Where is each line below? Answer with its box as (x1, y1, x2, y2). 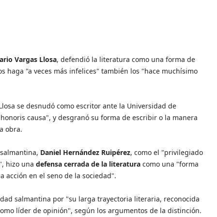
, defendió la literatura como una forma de (57, 54, 195, 64)
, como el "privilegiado (130, 147, 203, 157)
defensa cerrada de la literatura (36, 159, 140, 169)
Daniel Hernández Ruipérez (40, 147, 130, 157)
